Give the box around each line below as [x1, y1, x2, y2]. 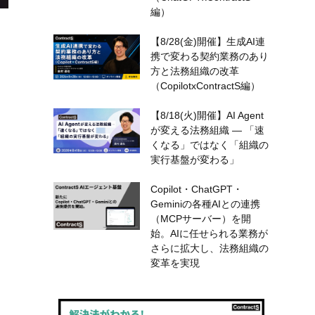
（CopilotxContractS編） [150, 79, 260, 91]
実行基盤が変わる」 [150, 153, 239, 165]
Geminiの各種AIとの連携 [150, 198, 260, 210]
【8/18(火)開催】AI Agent [150, 109, 264, 121]
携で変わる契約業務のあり [150, 50, 269, 62]
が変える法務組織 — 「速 [150, 124, 264, 136]
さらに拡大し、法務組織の [150, 242, 269, 254]
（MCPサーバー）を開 [150, 212, 251, 224]
